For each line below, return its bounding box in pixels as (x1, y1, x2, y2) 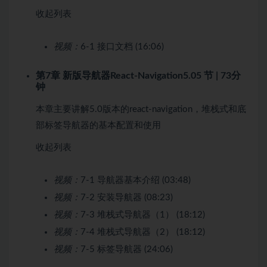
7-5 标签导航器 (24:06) (80, 244, 173, 254)
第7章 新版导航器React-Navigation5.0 (36, 70, 196, 80)
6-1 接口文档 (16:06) (80, 42, 164, 51)
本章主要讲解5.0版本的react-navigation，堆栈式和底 (36, 104, 246, 114)
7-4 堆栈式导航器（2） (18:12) (80, 227, 205, 237)
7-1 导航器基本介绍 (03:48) (80, 175, 191, 185)
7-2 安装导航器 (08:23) (80, 193, 173, 202)
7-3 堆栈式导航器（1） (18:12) (80, 210, 205, 219)
